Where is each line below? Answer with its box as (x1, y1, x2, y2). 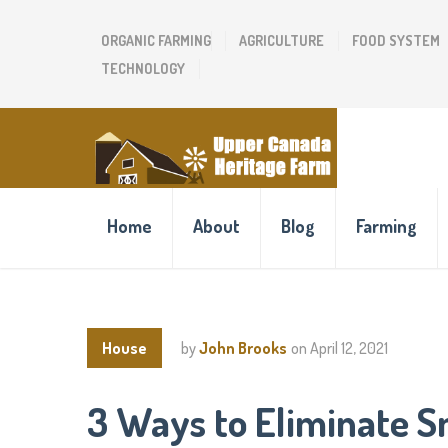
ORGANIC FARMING (101, 32, 211, 49)
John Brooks (199, 338, 287, 358)
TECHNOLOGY (101, 60, 185, 77)
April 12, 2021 (310, 338, 388, 358)
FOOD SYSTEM (352, 32, 440, 49)
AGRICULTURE (239, 32, 324, 49)
